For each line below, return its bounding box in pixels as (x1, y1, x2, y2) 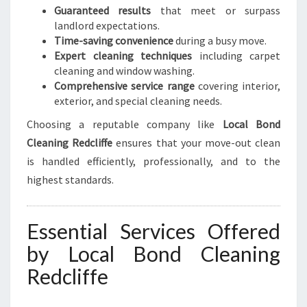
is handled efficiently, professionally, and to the (27, 154, 280, 168)
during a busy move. (173, 34, 267, 47)
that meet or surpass (151, 3, 281, 17)
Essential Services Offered (27, 219, 280, 243)
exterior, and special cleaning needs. (54, 94, 222, 108)
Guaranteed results (54, 3, 151, 17)
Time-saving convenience (54, 34, 173, 47)
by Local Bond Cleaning (27, 241, 280, 266)
